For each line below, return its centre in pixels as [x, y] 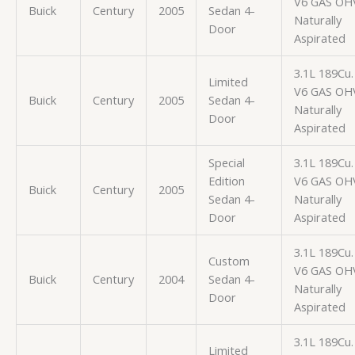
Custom [229, 260]
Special [226, 162]
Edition [226, 180]
